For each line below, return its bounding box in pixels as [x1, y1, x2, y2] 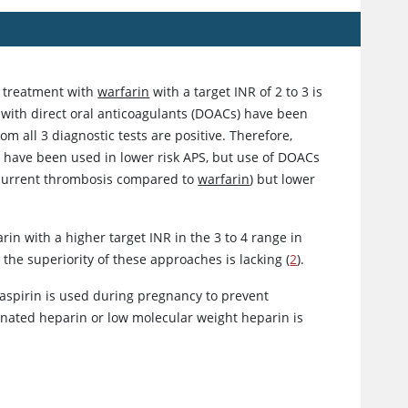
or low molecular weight [87, 309, 242, 327]
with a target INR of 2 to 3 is [149, 83, 323, 101]
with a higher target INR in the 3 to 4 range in [21, 229, 303, 247]
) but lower [250, 170, 316, 189]
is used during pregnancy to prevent [42, 287, 270, 305]
